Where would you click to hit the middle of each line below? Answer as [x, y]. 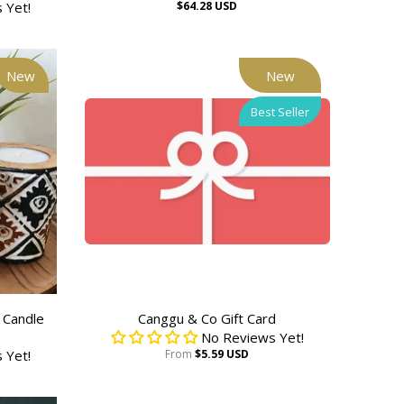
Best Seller [280, 111]
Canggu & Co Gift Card [207, 318]
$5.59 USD [222, 354]
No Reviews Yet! [252, 337]
